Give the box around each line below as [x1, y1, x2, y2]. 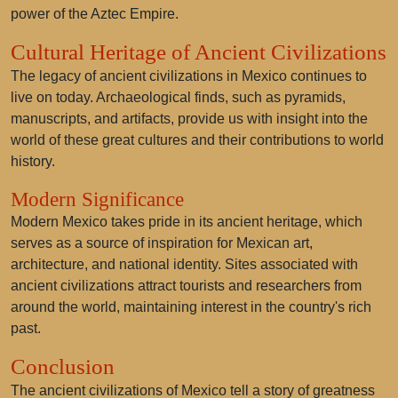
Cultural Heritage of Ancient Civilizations [11, 40, 386, 64]
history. [11, 154, 55, 169]
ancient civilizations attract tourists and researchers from [11, 278, 362, 293]
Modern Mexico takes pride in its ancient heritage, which [11, 214, 362, 229]
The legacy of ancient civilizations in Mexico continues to [11, 68, 367, 84]
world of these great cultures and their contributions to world [11, 132, 384, 147]
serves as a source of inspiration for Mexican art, [11, 235, 313, 251]
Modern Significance [11, 187, 184, 211]
